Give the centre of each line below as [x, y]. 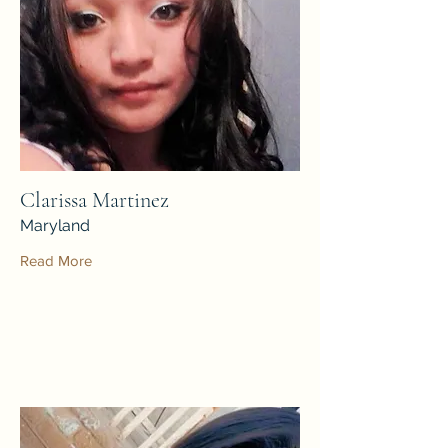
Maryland [55, 225]
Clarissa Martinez [94, 199]
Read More [56, 260]
